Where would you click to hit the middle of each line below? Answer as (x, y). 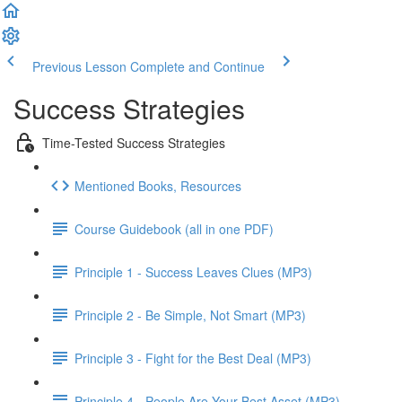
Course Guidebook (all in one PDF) (174, 228)
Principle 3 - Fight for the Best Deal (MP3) (193, 358)
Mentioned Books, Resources (158, 185)
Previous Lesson (79, 66)
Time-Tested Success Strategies (134, 142)
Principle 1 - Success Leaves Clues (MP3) (193, 271)
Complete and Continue (197, 66)
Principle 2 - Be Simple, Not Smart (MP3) (190, 315)
